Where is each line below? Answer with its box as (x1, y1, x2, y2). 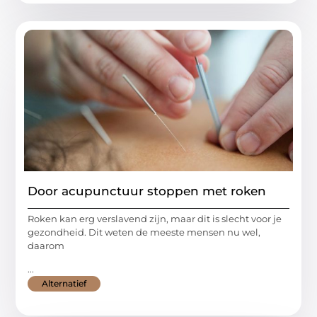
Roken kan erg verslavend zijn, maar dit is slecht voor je (28, 212, 282, 224)
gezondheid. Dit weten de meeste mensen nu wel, (28, 226, 261, 238)
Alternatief (42, 278, 87, 289)
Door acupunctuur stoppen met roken (28, 183, 267, 198)
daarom (28, 239, 65, 251)
